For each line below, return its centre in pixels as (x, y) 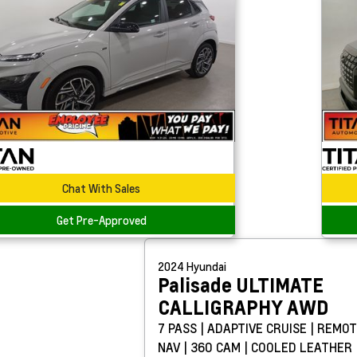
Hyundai (206, 266)
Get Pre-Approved (101, 220)
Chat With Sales (102, 188)
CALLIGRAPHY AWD (243, 307)
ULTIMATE (279, 285)
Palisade (196, 285)
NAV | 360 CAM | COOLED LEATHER (255, 347)
